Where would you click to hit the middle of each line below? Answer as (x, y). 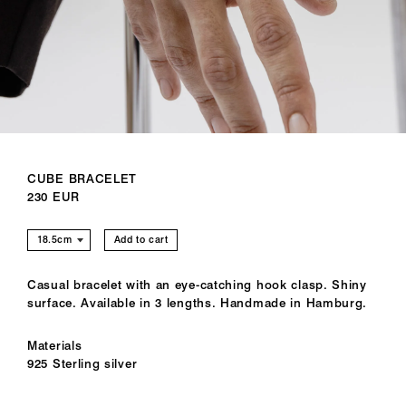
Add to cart (141, 240)
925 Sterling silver (82, 363)
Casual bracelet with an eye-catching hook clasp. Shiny (197, 284)
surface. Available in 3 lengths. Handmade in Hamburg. (198, 302)
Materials (55, 345)
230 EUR (53, 196)
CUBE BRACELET (82, 178)
